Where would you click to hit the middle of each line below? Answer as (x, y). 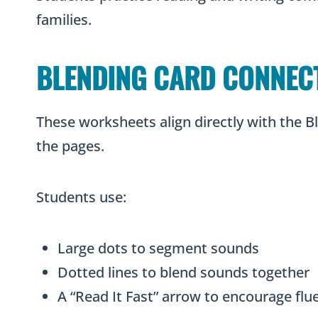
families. (64, 20)
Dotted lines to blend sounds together (183, 273)
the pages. (70, 146)
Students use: (81, 197)
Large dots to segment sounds (158, 248)
